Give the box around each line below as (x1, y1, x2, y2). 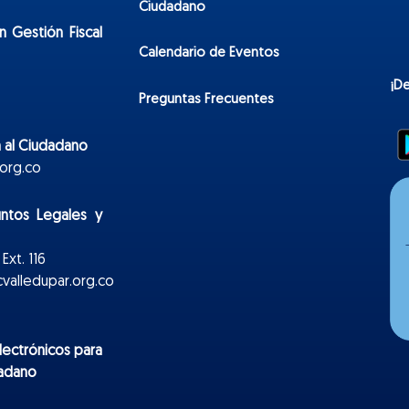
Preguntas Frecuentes (139, 92, 274, 107)
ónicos (27, 344, 70, 360)
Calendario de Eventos (139, 47, 279, 61)
